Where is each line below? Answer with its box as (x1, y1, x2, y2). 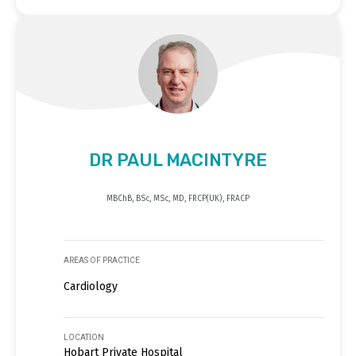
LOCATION (64, 332, 104, 342)
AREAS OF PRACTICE (64, 255, 140, 265)
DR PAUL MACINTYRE (89, 149, 267, 171)
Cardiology (64, 279, 118, 293)
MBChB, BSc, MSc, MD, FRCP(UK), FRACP (106, 193, 250, 203)
